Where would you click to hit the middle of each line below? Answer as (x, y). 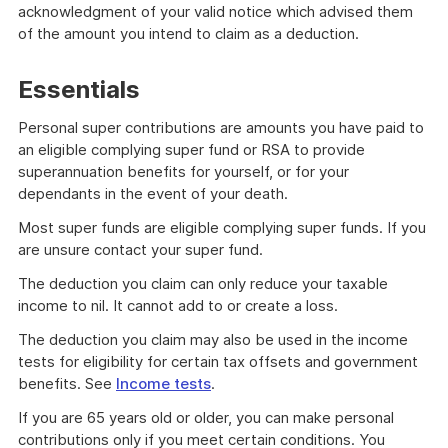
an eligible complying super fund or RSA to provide (191, 149)
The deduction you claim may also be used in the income (213, 339)
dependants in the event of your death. (153, 193)
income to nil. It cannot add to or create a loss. (178, 305)
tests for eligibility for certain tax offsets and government (218, 361)
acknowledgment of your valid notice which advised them (215, 11)
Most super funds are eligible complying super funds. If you (222, 227)
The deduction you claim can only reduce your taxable (203, 283)
